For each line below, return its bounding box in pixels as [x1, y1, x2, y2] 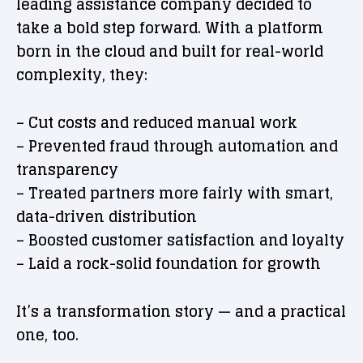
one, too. [16, 322, 79, 348]
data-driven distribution [16, 203, 197, 229]
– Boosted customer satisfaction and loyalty [16, 227, 344, 253]
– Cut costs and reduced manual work [16, 109, 297, 135]
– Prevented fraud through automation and [16, 133, 338, 159]
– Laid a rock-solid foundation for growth [16, 250, 321, 276]
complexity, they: [16, 62, 147, 88]
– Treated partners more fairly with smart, [16, 180, 333, 206]
